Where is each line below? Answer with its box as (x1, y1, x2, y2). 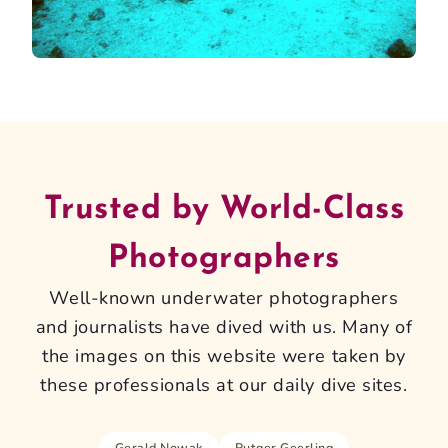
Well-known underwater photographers (49, 286, 399, 311)
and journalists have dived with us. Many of (35, 315, 413, 340)
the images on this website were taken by (42, 344, 406, 369)
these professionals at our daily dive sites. (40, 373, 408, 398)
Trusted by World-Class (43, 194, 405, 227)
